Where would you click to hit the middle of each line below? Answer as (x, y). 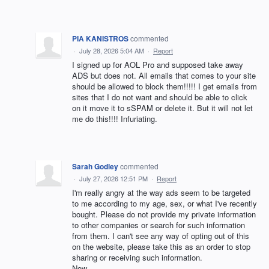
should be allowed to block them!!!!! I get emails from (165, 86)
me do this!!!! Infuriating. (115, 118)
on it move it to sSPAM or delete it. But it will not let (162, 107)
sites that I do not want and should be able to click (160, 97)
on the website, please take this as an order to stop (161, 246)
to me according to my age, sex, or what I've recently (165, 203)
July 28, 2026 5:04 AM (112, 50)
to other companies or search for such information (159, 225)
